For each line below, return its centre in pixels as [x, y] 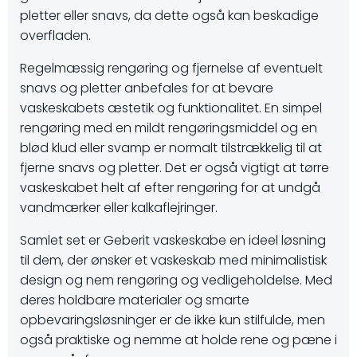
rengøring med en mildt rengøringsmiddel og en [169, 128]
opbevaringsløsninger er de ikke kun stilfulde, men [173, 320]
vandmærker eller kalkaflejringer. [119, 208]
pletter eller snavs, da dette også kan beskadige [169, 16]
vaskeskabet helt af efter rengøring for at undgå [170, 188]
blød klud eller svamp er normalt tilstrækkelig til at [171, 148]
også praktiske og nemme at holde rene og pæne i [178, 340]
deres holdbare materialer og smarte [135, 300]
